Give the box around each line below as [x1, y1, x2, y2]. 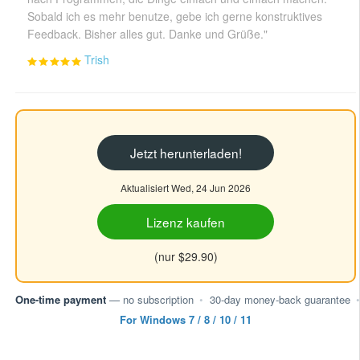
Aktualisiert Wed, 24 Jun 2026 [121, 181, 251, 195]
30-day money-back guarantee [209, 291, 350, 307]
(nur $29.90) [153, 247, 218, 264]
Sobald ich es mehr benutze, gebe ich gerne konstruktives [27, 8, 323, 25]
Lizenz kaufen [146, 213, 225, 231]
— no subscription [106, 291, 194, 307]
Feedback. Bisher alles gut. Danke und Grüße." [27, 26, 268, 43]
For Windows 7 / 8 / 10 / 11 [120, 311, 252, 327]
